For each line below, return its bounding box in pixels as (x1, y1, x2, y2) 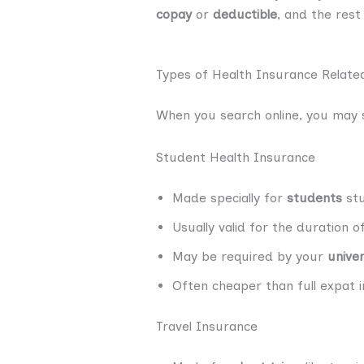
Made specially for (172, 189, 287, 206)
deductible (213, 6, 277, 23)
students (287, 189, 342, 206)
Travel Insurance (156, 318, 258, 334)
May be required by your (172, 248, 327, 264)
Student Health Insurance (156, 149, 315, 165)
